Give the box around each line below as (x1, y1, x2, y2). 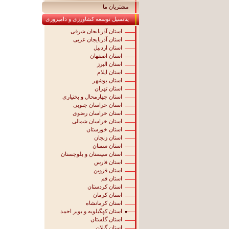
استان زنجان (94, 134, 122, 141)
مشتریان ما (103, 4, 129, 10)
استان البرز (97, 61, 122, 67)
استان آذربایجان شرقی (71, 28, 122, 34)
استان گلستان (90, 216, 122, 222)
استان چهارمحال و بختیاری (62, 94, 122, 100)
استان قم (101, 175, 122, 181)
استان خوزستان (86, 126, 122, 132)
